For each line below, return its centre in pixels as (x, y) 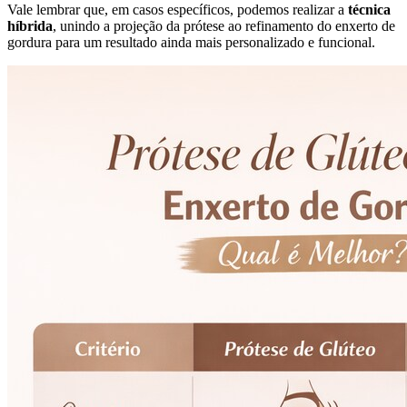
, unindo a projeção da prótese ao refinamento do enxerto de (224, 25)
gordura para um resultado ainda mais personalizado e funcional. (191, 42)
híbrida (30, 25)
